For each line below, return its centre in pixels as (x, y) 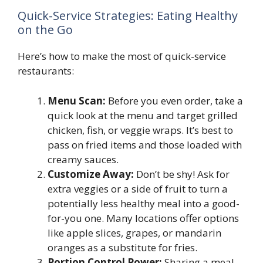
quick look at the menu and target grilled (143, 115)
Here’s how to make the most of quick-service (122, 56)
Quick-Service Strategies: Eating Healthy (128, 16)
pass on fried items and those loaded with (145, 144)
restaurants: (46, 71)
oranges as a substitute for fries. (122, 247)
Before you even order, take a (174, 100)
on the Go (45, 30)
